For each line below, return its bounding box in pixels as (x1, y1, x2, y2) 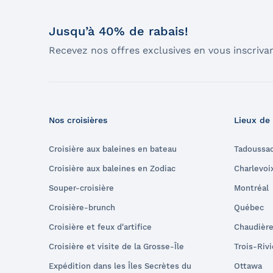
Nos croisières (49, 115, 107, 125)
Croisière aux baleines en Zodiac (49, 163, 175, 173)
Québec (234, 202, 264, 212)
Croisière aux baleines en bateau (49, 144, 177, 154)
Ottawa (234, 261, 262, 271)
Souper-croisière (49, 183, 114, 193)
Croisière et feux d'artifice (49, 222, 152, 232)
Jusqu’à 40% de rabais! (49, 24, 188, 39)
